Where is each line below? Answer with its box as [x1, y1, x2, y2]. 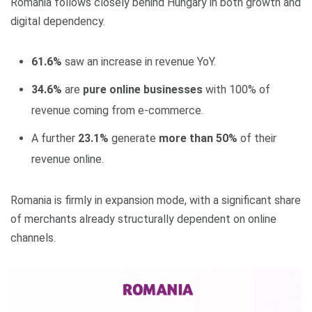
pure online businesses [83, 83, 203, 96]
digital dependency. [10, 15, 105, 28]
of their [237, 132, 276, 145]
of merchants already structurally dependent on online [10, 212, 276, 226]
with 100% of [203, 83, 270, 96]
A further [31, 132, 78, 145]
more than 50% [159, 132, 237, 145]
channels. [10, 231, 56, 244]
